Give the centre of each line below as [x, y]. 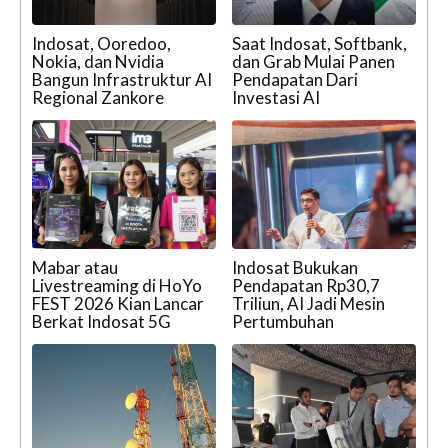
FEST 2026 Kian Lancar [118, 303]
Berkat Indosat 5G [101, 321]
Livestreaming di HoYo [117, 285]
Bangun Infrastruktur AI [122, 80]
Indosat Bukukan [295, 267]
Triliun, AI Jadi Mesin [308, 303]
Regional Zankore [98, 98]
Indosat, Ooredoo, [101, 44]
